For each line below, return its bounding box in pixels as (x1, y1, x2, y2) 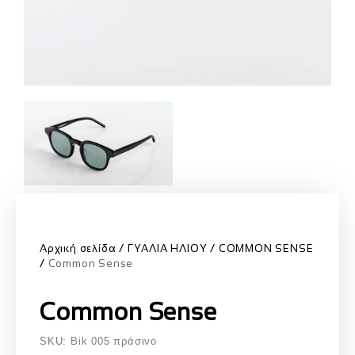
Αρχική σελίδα (40, 242, 116, 254)
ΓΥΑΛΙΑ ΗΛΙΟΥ (127, 242, 208, 254)
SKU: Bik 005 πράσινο (40, 335, 157, 347)
